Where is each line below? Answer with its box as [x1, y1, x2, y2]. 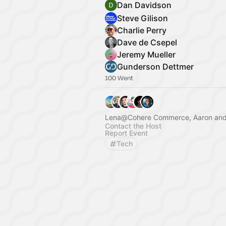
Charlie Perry [117, 25, 166, 35]
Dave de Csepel [117, 37, 177, 47]
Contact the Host [105, 122, 161, 130]
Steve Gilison [117, 13, 168, 23]
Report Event [105, 129, 148, 137]
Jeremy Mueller [117, 49, 176, 60]
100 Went [105, 74, 133, 82]
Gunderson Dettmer [117, 62, 194, 72]
